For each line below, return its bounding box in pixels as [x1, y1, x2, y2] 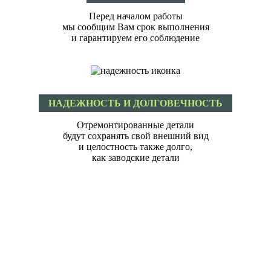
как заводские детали [91, 152, 180, 163]
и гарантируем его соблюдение [71, 33, 200, 44]
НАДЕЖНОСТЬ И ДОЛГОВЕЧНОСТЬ [48, 98, 223, 109]
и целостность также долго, [79, 142, 192, 152]
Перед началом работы [88, 11, 183, 22]
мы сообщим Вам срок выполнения [62, 22, 209, 33]
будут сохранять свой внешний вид [62, 131, 209, 142]
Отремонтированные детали [77, 120, 194, 131]
